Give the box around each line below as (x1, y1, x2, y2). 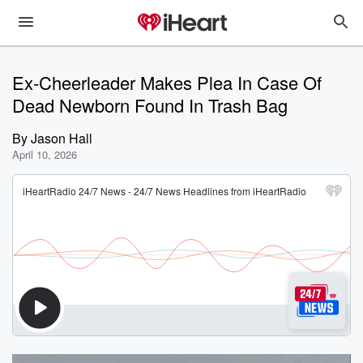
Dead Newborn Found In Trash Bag (12, 92, 288, 117)
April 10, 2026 (12, 147, 77, 162)
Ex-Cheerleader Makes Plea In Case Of (12, 70, 322, 95)
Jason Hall (31, 129, 92, 147)
